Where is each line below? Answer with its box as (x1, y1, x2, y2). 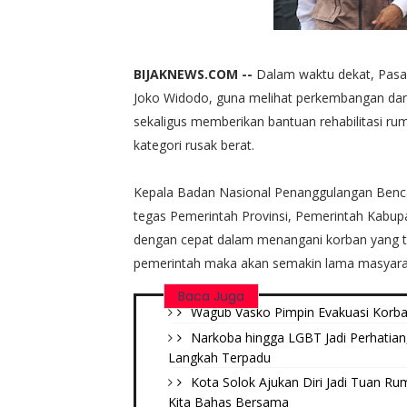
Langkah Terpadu (168, 348, 271, 366)
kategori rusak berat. (134, 135, 258, 154)
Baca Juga (178, 286, 244, 305)
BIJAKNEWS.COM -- (134, 65, 256, 83)
